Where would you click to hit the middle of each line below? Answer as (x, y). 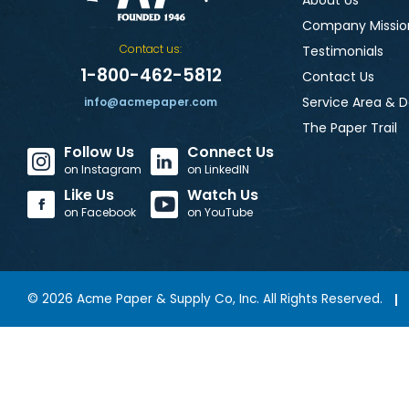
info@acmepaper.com (151, 102)
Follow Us (99, 152)
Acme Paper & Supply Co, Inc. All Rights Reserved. (230, 299)
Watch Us (223, 195)
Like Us (89, 195)
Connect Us (231, 152)
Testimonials (342, 52)
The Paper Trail (349, 128)
